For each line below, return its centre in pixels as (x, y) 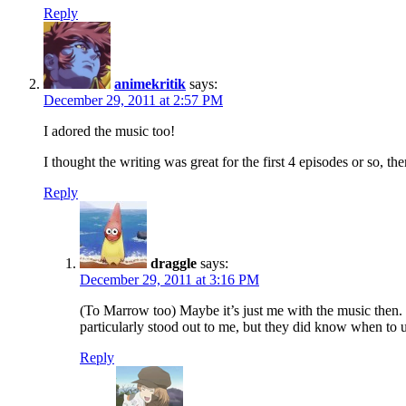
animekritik (150, 83)
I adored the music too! (109, 130)
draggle (174, 263)
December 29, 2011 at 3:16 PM (169, 279)
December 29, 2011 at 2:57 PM (133, 100)
